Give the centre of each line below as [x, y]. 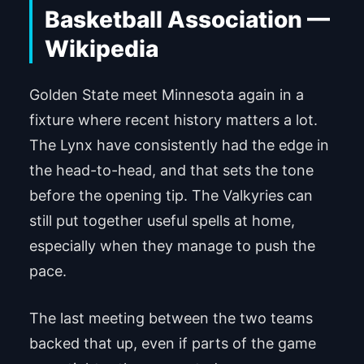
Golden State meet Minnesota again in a [166, 94]
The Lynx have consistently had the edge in [179, 145]
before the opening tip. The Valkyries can [171, 195]
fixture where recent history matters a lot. [173, 119]
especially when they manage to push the [172, 245]
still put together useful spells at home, [162, 220]
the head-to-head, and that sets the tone [171, 170]
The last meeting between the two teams [171, 318]
